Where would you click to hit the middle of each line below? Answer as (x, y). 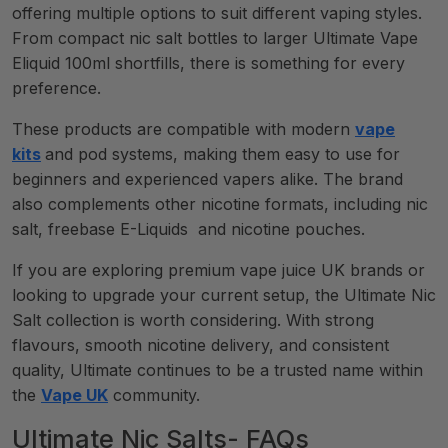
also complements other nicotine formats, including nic (220, 204)
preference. (56, 88)
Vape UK (74, 395)
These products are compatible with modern (183, 129)
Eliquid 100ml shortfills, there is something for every (208, 63)
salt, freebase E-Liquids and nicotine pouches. (188, 229)
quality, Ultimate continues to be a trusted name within (217, 370)
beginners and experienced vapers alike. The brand (207, 179)
